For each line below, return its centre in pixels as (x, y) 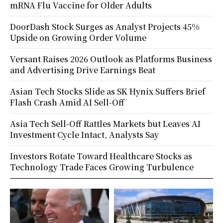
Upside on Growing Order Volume (78, 37)
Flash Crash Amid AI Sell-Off (67, 102)
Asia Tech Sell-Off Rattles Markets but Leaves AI (105, 123)
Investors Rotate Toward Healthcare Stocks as (101, 156)
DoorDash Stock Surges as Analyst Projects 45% (105, 26)
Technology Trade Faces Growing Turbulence (102, 167)
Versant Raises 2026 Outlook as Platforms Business (111, 59)
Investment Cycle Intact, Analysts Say (84, 134)
